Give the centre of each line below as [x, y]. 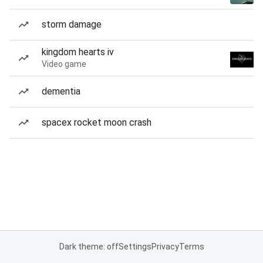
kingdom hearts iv [78, 52]
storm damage [72, 24]
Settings [135, 247]
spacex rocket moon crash [97, 122]
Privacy [165, 247]
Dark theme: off [89, 247]
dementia [61, 91]
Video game [64, 64]
